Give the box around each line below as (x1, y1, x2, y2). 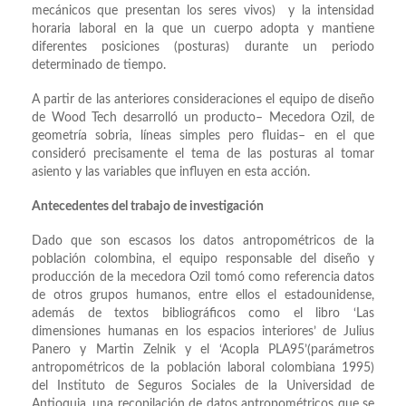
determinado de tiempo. (32, 59, 166, 72)
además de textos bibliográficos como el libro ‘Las (32, 307, 374, 321)
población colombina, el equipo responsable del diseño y (32, 253, 374, 266)
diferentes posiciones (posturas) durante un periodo (32, 41, 374, 54)
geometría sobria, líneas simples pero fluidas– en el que (32, 130, 374, 143)
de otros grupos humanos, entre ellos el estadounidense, (32, 289, 374, 303)
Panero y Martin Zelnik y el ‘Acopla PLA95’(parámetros (32, 343, 374, 357)
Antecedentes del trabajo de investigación (32, 200, 264, 214)
